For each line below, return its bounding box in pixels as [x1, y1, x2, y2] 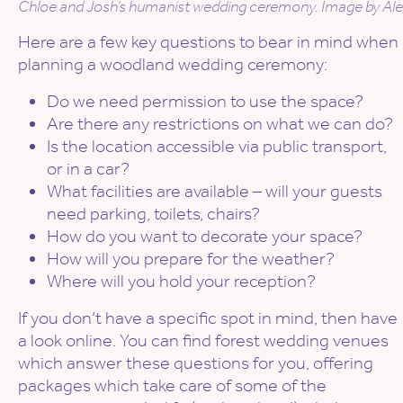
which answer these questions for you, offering [18, 352, 373, 374]
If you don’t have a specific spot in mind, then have [18, 307, 398, 329]
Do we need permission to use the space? [47, 90, 363, 112]
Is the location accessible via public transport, [47, 135, 387, 157]
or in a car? [47, 157, 130, 180]
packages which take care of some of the [18, 374, 327, 397]
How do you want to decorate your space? [47, 225, 363, 247]
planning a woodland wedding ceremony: [18, 53, 327, 76]
